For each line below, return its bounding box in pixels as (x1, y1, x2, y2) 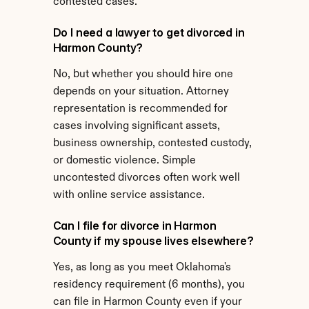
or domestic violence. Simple (52, 155, 196, 166)
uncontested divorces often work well (52, 172, 240, 183)
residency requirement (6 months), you (52, 279, 245, 290)
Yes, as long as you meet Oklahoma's (52, 262, 231, 273)
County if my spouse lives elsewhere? (52, 234, 254, 248)
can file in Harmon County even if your (52, 297, 242, 308)
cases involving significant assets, (52, 121, 220, 132)
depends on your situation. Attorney (52, 86, 229, 97)
